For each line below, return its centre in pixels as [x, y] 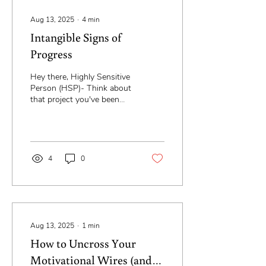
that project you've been [75, 99]
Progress [51, 53]
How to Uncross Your [83, 243]
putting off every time [70, 111]
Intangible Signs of [76, 37]
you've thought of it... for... [118, 122]
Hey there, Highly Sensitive [80, 77]
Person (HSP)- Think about [81, 88]
